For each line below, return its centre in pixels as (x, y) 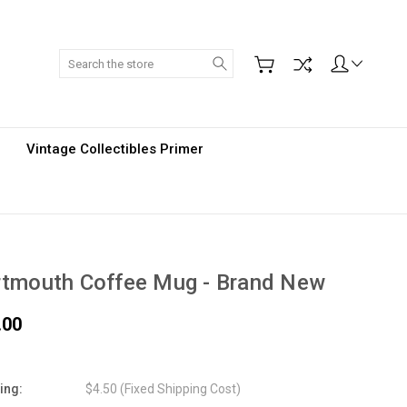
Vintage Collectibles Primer (115, 149)
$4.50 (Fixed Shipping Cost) (163, 389)
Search (253, 58)
